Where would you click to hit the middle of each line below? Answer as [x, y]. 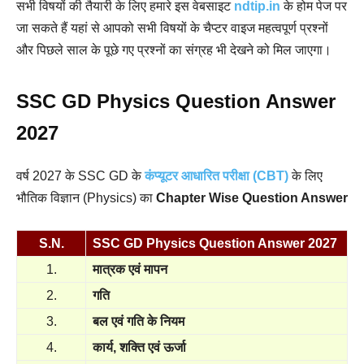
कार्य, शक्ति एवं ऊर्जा [139, 347]
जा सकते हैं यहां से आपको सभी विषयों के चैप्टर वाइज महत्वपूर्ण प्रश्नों [172, 28]
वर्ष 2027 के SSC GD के [80, 176]
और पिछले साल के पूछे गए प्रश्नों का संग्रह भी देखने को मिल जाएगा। [174, 50]
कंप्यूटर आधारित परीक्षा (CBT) [217, 176]
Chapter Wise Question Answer [250, 198]
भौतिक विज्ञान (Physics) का [84, 198]
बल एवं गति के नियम [139, 321]
